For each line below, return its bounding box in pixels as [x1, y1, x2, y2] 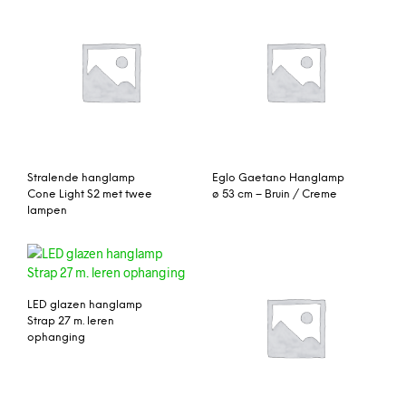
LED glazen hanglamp [27, 298, 142, 311]
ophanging [27, 331, 85, 343]
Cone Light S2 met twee [27, 188, 152, 200]
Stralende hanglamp [27, 171, 135, 184]
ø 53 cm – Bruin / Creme [212, 188, 337, 200]
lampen [27, 204, 67, 217]
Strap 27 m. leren [27, 314, 114, 327]
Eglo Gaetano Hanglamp [212, 171, 344, 184]
